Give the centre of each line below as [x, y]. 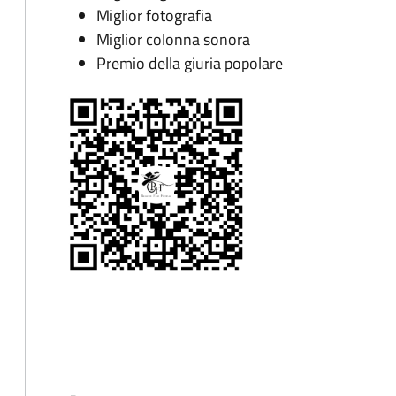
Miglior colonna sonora [173, 40]
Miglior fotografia [154, 16]
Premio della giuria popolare [190, 64]
